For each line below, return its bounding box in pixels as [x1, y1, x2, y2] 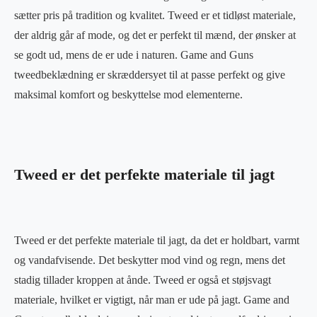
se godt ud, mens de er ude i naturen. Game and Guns [14, 48, 253, 61]
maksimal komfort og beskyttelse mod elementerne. [14, 88, 243, 100]
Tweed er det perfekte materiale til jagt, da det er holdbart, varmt [14, 234, 299, 246]
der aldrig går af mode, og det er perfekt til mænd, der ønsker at [14, 28, 296, 41]
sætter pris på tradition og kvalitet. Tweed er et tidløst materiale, [14, 8, 296, 21]
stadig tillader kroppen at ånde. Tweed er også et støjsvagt [14, 273, 271, 286]
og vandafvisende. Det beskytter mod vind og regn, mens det [14, 253, 285, 266]
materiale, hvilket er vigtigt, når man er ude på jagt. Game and [14, 293, 289, 306]
